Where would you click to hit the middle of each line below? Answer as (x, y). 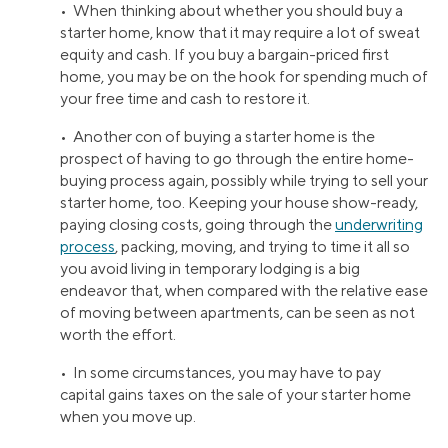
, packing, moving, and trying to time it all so (262, 247)
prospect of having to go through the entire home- (237, 159)
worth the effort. (118, 335)
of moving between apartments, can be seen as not (237, 313)
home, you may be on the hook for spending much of (244, 77)
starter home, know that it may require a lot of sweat (240, 33)
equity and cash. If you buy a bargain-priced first (224, 55)
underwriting (379, 225)
